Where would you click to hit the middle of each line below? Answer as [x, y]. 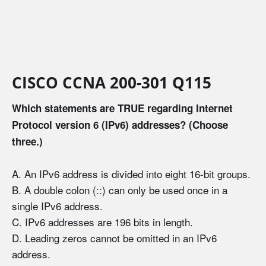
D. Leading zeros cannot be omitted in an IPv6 [114, 238]
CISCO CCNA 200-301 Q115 [112, 82]
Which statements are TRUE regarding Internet [122, 108]
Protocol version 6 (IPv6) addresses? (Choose [120, 125]
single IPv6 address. [57, 206]
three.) [27, 142]
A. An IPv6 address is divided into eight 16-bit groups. [131, 174]
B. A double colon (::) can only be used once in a [120, 190]
